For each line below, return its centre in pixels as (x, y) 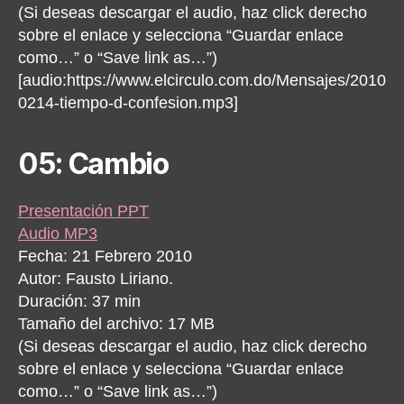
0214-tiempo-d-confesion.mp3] (128, 102)
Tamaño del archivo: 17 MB (116, 323)
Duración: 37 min (79, 301)
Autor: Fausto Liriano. (96, 278)
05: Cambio (93, 163)
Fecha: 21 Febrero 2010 (105, 256)
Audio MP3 (58, 233)
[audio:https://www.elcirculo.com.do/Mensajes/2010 (202, 80)
